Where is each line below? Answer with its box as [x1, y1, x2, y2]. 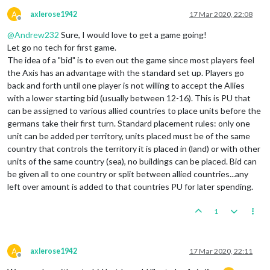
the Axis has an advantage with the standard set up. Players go [7, 67, 244, 78]
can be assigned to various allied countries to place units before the [7, 105, 261, 116]
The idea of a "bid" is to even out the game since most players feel [7, 54, 254, 65]
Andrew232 [14, 29, 59, 40]
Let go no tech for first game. [7, 42, 116, 52]
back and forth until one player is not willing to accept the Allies [7, 80, 245, 90]
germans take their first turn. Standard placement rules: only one [7, 118, 250, 128]
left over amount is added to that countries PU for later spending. [7, 181, 253, 192]
